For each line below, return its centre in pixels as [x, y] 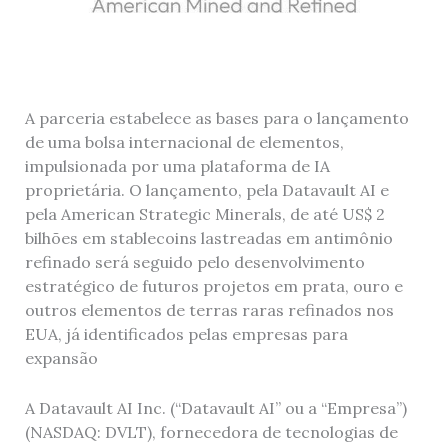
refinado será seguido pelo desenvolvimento [194, 262]
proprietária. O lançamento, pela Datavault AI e [206, 190]
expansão [61, 358]
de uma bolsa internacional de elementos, [184, 142]
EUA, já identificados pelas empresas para [186, 334]
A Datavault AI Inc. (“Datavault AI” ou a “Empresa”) [215, 407]
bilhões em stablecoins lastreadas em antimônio [208, 238]
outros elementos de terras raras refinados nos [209, 310]
